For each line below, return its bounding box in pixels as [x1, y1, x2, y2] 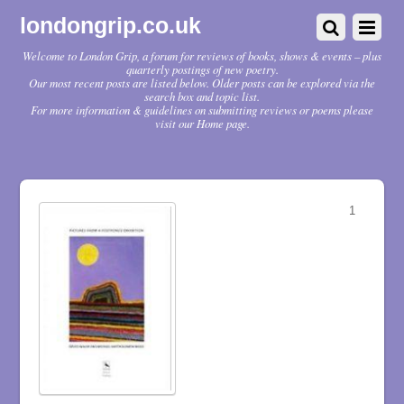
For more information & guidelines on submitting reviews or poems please [31, 102, 373, 117]
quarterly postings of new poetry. [125, 61, 279, 77]
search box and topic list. [144, 88, 260, 104]
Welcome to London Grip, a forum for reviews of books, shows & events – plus [23, 48, 381, 63]
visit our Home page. [154, 115, 250, 131]
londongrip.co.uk [20, 14, 202, 38]
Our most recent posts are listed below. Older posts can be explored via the [29, 75, 375, 90]
